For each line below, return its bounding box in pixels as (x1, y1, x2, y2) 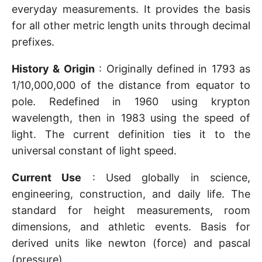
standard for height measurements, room (12, 204, 250, 216)
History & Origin (12, 63, 95, 75)
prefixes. (12, 36, 54, 48)
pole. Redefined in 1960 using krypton (12, 95, 250, 108)
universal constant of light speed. (12, 144, 177, 157)
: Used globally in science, (81, 171, 251, 184)
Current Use (12, 171, 82, 184)
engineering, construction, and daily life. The (12, 188, 250, 200)
